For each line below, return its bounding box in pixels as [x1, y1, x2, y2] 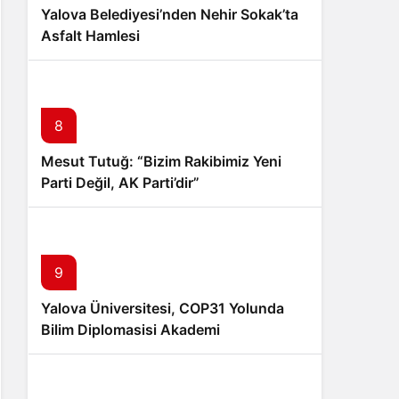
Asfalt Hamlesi [41, 27, 140, 45]
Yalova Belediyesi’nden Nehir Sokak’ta [41, 5, 298, 23]
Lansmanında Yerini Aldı [41, 342, 204, 360]
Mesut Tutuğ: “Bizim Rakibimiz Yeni [41, 152, 281, 170]
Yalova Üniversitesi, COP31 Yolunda [41, 299, 284, 317]
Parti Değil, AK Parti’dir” [41, 174, 199, 191]
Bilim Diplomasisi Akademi [41, 321, 220, 338]
